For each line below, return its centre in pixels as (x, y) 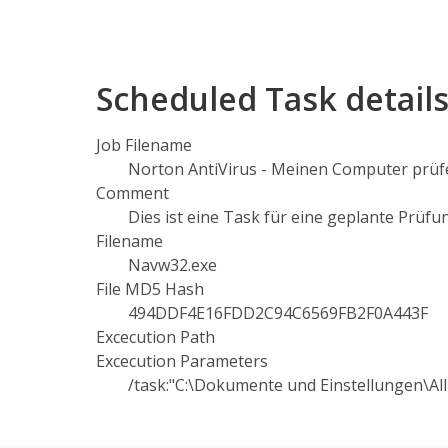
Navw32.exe (172, 265)
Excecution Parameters (182, 361)
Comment (132, 193)
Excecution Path (155, 337)
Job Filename (144, 145)
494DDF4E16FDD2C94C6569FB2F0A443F (278, 313)
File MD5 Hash (150, 289)
